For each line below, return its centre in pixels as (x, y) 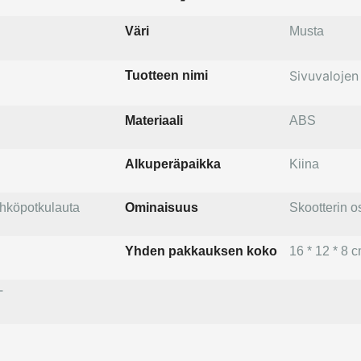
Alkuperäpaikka (172, 164)
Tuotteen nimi (166, 76)
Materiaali (154, 121)
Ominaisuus (161, 208)
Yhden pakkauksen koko (201, 251)
